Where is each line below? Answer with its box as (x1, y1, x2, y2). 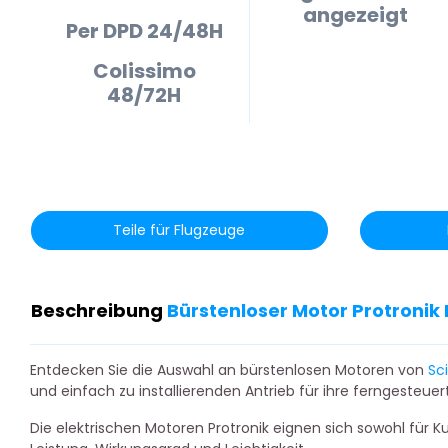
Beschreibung (31, 298, 167, 323)
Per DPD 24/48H (65, 17, 223, 45)
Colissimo (92, 57, 196, 85)
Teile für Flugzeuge (113, 220, 246, 240)
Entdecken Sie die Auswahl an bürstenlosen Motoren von (30, 360, 428, 380)
